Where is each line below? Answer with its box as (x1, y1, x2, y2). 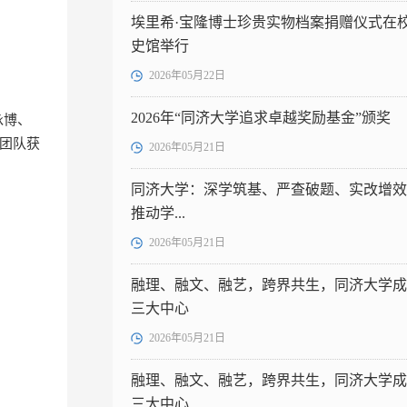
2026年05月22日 (149, 69, 225, 82)
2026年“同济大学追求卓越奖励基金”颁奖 (131, 110, 391, 125)
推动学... (131, 205, 185, 221)
